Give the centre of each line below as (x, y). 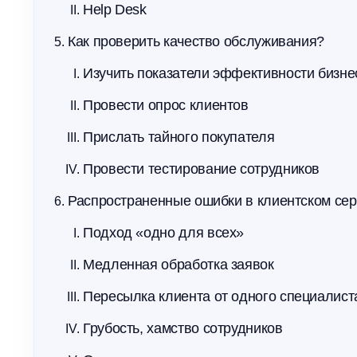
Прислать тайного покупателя (179, 137)
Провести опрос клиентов (166, 105)
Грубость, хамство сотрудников (183, 328)
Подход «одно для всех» (164, 233)
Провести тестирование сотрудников (202, 169)
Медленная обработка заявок (178, 265)
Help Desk (115, 10)
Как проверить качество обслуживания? (196, 41)
